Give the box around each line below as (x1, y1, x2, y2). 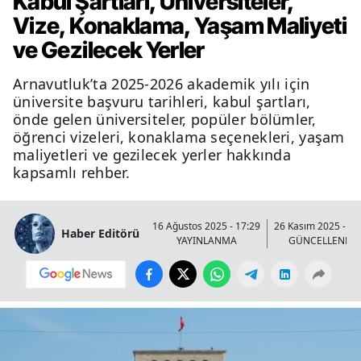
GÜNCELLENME (288, 233, 359, 247)
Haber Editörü (61, 226, 139, 242)
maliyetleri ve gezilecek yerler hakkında (13, 144, 291, 164)
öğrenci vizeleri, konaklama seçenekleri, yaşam (13, 127, 345, 147)
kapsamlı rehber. (13, 162, 130, 182)
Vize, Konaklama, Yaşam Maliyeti (13, 11, 347, 39)
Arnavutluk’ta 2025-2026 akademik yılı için (13, 73, 310, 93)
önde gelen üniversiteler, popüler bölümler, (13, 109, 316, 129)
